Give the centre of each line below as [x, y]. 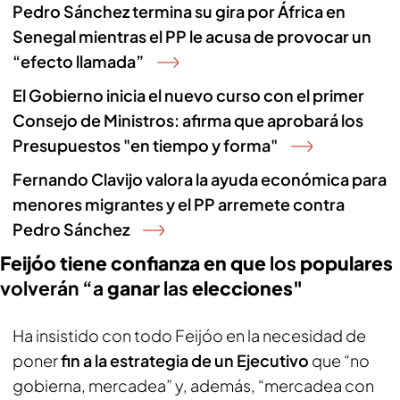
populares [346, 263]
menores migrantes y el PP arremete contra [179, 204]
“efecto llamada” [78, 61]
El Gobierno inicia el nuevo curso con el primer [188, 95]
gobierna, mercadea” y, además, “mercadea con [193, 385]
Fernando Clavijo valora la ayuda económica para [200, 179]
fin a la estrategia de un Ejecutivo [185, 360]
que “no [341, 360]
